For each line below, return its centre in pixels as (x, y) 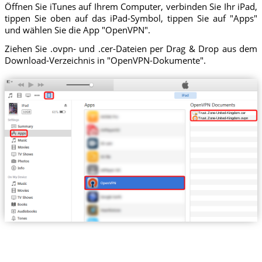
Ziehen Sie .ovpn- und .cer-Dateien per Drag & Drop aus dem (131, 48)
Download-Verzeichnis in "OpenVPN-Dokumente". (105, 60)
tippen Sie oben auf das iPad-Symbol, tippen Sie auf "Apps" (131, 18)
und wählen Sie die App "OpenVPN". (77, 30)
